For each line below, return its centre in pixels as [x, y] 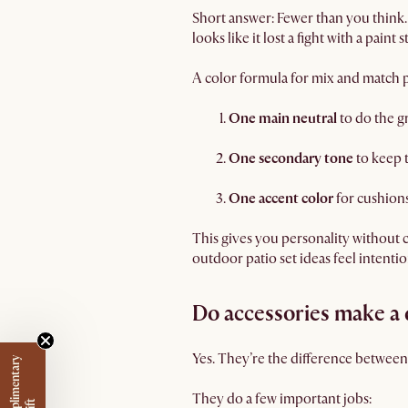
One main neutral [283, 118]
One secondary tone [291, 158]
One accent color [281, 199]
